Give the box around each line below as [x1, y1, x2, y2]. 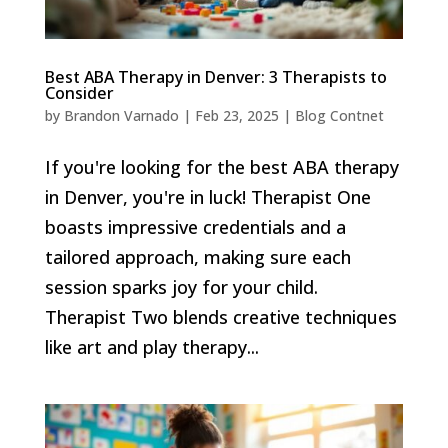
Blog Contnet [294, 105, 384, 125]
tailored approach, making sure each [44, 244, 351, 269]
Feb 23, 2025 [194, 105, 279, 125]
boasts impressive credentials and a [44, 214, 346, 239]
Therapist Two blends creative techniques [44, 304, 397, 329]
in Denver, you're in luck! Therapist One [44, 184, 371, 209]
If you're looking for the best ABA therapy [44, 154, 399, 179]
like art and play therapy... [44, 334, 259, 359]
